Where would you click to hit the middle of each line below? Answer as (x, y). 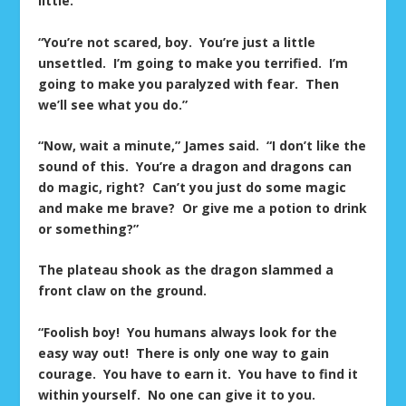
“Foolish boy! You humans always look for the (188, 332)
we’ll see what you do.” (113, 104)
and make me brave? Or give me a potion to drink (203, 208)
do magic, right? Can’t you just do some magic (193, 188)
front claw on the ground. (123, 291)
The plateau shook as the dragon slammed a (186, 270)
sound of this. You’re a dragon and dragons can (195, 167)
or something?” (89, 229)
